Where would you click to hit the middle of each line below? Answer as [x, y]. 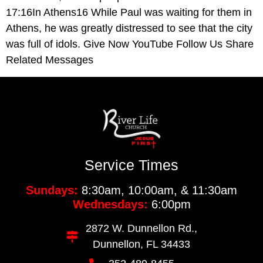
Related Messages [50, 60]
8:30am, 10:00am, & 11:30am [158, 190]
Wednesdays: [110, 205]
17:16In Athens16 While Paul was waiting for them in [129, 13]
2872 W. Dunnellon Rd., [141, 229]
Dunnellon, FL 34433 [141, 245]
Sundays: [52, 190]
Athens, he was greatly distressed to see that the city [129, 28]
